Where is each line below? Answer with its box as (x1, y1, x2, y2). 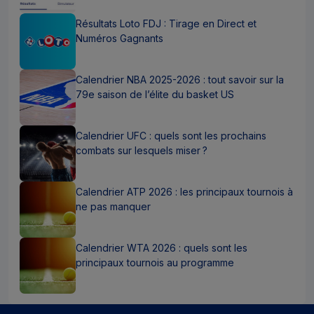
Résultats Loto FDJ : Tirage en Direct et (76, 17, 257, 29)
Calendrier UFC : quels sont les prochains (76, 129, 266, 142)
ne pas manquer (76, 200, 151, 212)
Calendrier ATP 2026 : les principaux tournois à (76, 185, 293, 198)
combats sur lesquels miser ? (76, 144, 207, 156)
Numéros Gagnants (76, 32, 163, 44)
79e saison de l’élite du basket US (76, 88, 234, 100)
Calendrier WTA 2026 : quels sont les (76, 241, 247, 254)
